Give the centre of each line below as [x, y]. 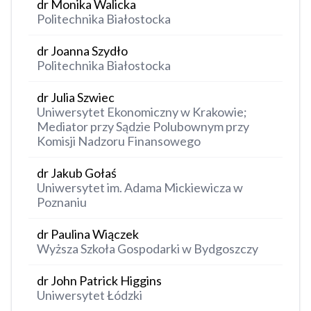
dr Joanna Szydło [82, 51]
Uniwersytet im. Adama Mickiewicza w [140, 188]
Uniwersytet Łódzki [90, 295]
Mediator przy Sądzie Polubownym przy [143, 127]
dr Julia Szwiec [76, 98]
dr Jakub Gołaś [77, 173]
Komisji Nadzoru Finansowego [119, 141]
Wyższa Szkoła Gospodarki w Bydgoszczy [148, 249]
